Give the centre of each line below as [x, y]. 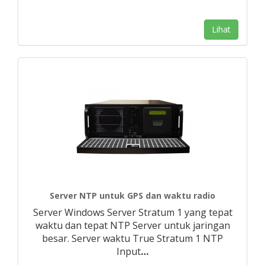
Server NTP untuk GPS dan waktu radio [132, 195]
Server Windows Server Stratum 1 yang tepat [132, 212]
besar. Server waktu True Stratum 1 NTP [132, 238]
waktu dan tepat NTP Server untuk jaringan [132, 225]
